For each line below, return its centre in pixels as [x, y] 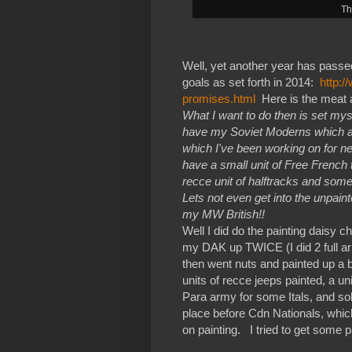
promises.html [219, 98]
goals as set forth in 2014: [251, 82]
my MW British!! [224, 214]
